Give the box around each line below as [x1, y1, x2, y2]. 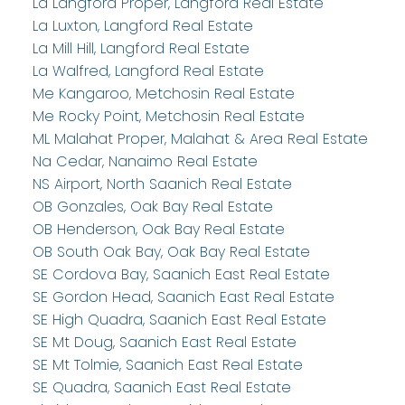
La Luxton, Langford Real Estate [32, 15, 253, 37]
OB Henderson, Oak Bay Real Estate [32, 219, 285, 240]
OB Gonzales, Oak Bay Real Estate [32, 196, 273, 218]
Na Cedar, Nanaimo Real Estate [32, 151, 258, 173]
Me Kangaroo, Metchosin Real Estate [32, 83, 295, 105]
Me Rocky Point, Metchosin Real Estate [32, 106, 305, 127]
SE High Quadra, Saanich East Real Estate [32, 309, 326, 331]
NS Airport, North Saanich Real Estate [32, 174, 292, 195]
